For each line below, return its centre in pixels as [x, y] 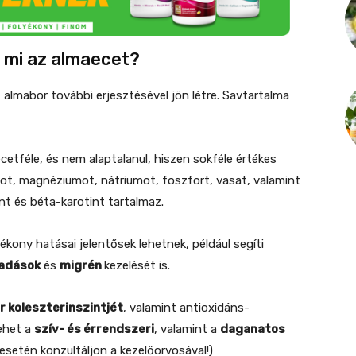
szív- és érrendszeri [94, 329]
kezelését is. [137, 265]
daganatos [253, 329]
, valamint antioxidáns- [186, 307]
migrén [82, 265]
